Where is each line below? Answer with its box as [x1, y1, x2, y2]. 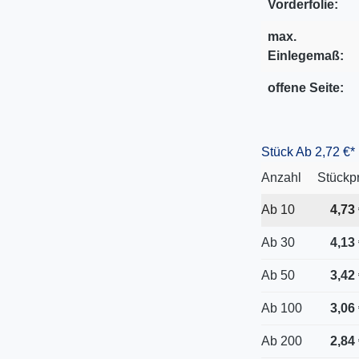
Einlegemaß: [267, 49, 344, 63]
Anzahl [260, 171, 301, 184]
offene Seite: [267, 81, 344, 95]
